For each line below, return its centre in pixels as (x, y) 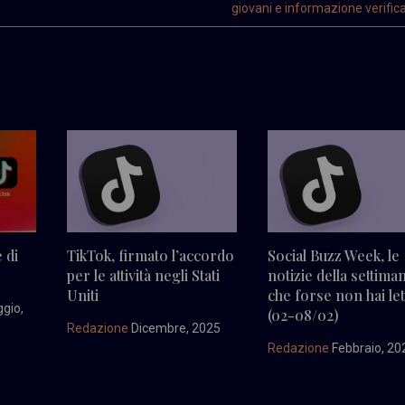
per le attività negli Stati (143, 275)
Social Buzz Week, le (334, 255)
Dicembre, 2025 (174, 328)
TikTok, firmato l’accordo (150, 255)
